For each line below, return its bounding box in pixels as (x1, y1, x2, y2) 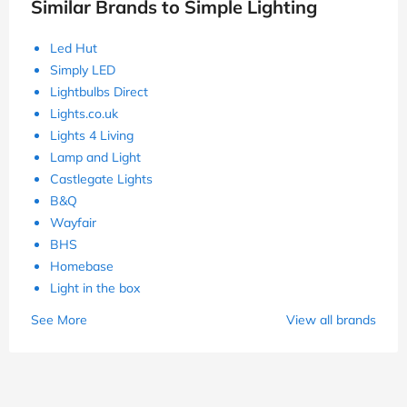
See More (31, 312, 87, 329)
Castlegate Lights (50, 171, 153, 188)
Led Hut (50, 40, 97, 57)
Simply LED (50, 62, 115, 79)
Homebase (50, 258, 114, 275)
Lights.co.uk (50, 105, 118, 123)
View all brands (286, 312, 376, 329)
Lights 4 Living (50, 127, 134, 144)
